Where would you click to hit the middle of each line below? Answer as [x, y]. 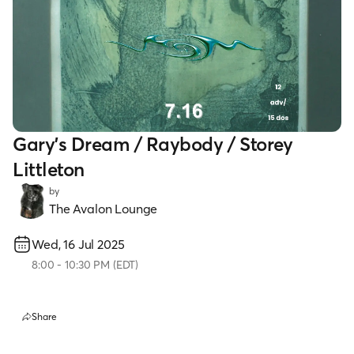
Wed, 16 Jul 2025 [78, 244]
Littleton [49, 169]
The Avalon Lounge [104, 208]
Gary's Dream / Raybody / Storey [153, 144]
